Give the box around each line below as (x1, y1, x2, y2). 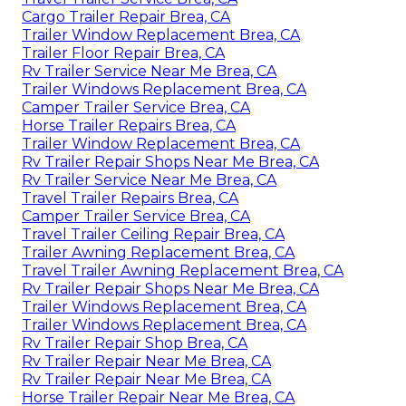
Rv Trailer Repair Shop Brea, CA (22, 333, 247, 352)
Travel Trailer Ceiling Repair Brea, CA (22, 225, 285, 243)
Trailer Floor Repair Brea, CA (22, 43, 225, 62)
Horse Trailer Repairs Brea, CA (22, 116, 236, 134)
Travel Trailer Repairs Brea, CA (22, 188, 238, 207)
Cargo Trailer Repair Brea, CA (22, 7, 230, 25)
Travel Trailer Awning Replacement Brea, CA (22, 261, 343, 279)
